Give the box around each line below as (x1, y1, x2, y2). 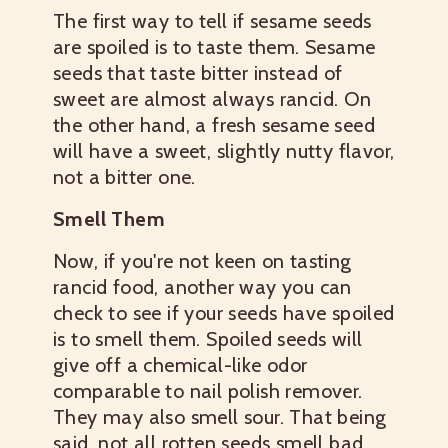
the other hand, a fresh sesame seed (53, 113, 375, 137)
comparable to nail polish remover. (53, 379, 363, 403)
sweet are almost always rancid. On (53, 87, 372, 111)
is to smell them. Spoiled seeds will (53, 327, 363, 351)
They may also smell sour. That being (53, 405, 387, 429)
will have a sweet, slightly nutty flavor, (53, 139, 395, 163)
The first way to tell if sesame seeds (53, 9, 372, 33)
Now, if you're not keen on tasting (53, 249, 352, 273)
